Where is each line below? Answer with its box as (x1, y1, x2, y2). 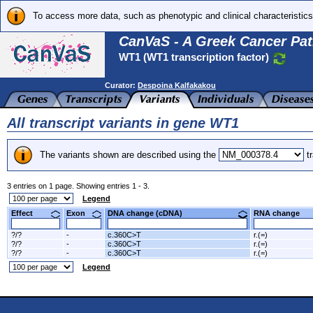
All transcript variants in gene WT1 (7, 115, 239, 131)
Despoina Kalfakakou (138, 81, 216, 89)
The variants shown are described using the (40, 150, 219, 160)
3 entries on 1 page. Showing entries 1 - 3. (7, 182, 150, 190)
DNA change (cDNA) (108, 209, 193, 217)
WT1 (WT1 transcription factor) (119, 51, 272, 63)
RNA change (254, 209, 310, 217)
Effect (11, 209, 43, 217)
